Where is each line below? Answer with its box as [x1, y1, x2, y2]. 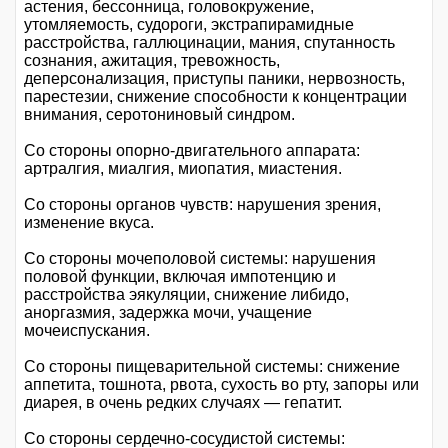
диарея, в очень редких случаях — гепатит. [24, 393, 342, 411]
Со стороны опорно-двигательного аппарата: [24, 141, 360, 159]
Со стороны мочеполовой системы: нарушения [24, 249, 376, 267]
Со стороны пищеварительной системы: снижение [24, 357, 400, 375]
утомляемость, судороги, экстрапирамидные [24, 15, 354, 33]
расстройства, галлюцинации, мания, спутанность [24, 33, 395, 51]
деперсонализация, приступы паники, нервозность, [24, 69, 405, 87]
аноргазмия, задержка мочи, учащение [24, 303, 312, 321]
